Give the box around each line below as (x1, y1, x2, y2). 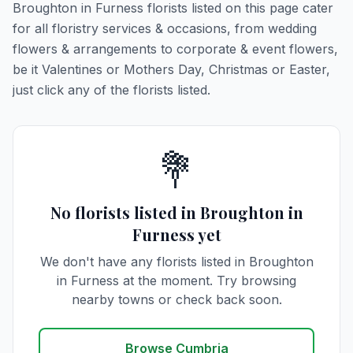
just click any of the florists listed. (13, 82, 210, 98)
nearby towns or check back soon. (71, 292, 282, 307)
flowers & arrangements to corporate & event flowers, (13, 41, 338, 57)
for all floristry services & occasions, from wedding (13, 20, 317, 36)
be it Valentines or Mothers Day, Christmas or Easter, (13, 61, 330, 77)
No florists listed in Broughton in (50, 202, 303, 223)
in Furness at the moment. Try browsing (57, 273, 296, 288)
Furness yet (132, 224, 221, 245)
